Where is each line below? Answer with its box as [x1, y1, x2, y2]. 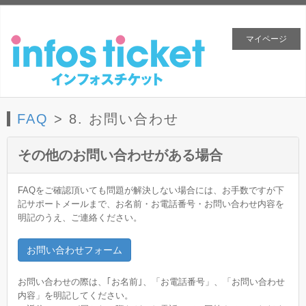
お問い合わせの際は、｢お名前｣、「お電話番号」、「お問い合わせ [18, 277, 285, 287]
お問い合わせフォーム [27, 245, 122, 255]
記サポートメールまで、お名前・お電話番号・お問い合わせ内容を [18, 199, 284, 209]
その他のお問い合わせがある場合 [18, 148, 223, 163]
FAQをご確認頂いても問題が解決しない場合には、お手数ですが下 [18, 185, 284, 195]
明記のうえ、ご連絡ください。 [18, 212, 142, 223]
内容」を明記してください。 [18, 290, 133, 301]
